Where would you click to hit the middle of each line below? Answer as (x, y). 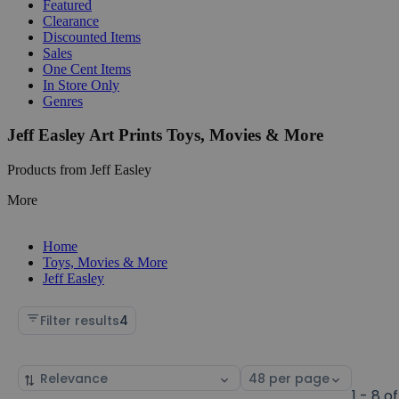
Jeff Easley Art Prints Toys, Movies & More (165, 135)
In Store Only (81, 85)
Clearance (71, 20)
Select (260, 375)
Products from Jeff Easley (79, 169)
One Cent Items (87, 69)
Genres (63, 101)
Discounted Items (92, 37)
